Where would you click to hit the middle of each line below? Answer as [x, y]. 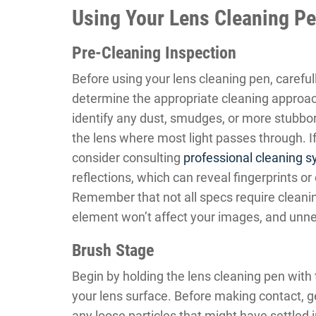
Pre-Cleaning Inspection [154, 53]
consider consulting [128, 157]
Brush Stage [113, 250]
